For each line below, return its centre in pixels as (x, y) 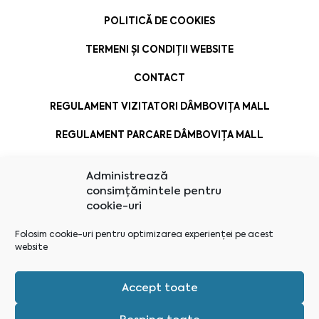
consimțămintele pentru (154, 191)
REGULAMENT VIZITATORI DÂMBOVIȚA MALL (159, 107)
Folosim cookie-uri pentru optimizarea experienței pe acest (144, 234)
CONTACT (159, 78)
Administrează (127, 176)
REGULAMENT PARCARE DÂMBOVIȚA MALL (159, 135)
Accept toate (159, 287)
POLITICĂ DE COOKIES (159, 21)
